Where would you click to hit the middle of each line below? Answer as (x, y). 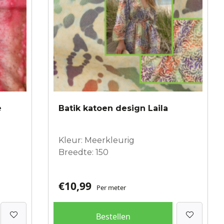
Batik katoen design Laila (113, 108)
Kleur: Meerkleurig (96, 140)
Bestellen (113, 216)
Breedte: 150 (83, 152)
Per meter (111, 187)
